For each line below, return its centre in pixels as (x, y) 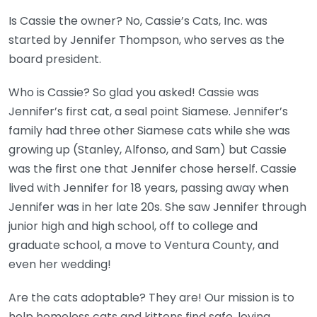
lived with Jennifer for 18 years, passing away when (149, 188)
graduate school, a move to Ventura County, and (144, 246)
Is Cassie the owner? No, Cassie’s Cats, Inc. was (138, 21)
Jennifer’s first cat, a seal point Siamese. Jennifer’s (148, 112)
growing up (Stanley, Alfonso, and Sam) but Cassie (148, 150)
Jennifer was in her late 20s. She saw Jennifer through (157, 207)
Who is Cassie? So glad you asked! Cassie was (134, 93)
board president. (55, 59)
